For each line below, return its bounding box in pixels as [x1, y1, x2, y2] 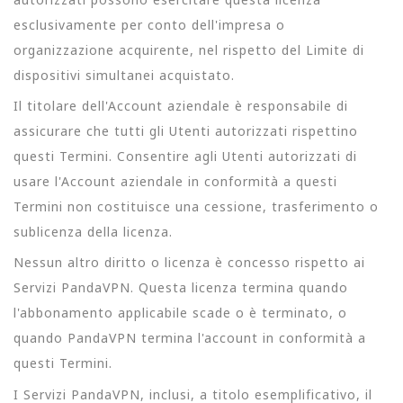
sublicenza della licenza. [13, 223, 173, 240]
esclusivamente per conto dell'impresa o [13, 15, 285, 33]
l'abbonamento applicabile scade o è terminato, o [13, 304, 347, 322]
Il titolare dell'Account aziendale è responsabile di [13, 97, 348, 114]
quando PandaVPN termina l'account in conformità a [13, 329, 366, 347]
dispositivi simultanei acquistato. [13, 66, 235, 84]
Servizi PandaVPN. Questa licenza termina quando [13, 279, 348, 297]
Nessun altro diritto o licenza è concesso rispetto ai [13, 254, 365, 272]
